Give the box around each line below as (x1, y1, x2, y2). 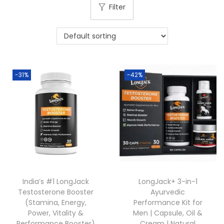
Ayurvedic (150, 187, 185, 197)
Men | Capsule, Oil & (133, 208, 203, 218)
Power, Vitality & (28, 208, 84, 218)
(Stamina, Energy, (25, 197, 87, 208)
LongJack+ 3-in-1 (138, 176, 197, 187)
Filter (109, 2, 125, 12)
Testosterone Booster (18, 187, 94, 197)
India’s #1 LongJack (22, 176, 89, 187)
